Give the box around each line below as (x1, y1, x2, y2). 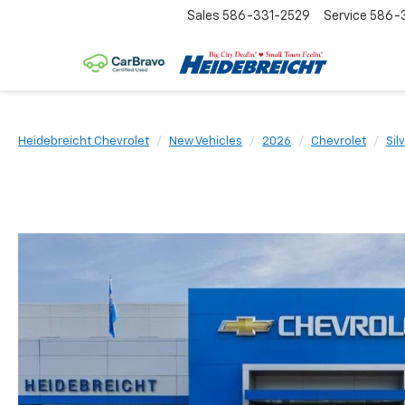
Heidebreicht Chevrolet (18, 136, 149, 147)
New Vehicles (169, 136, 242, 147)
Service (324, 10, 367, 24)
